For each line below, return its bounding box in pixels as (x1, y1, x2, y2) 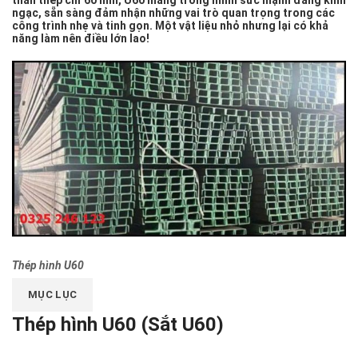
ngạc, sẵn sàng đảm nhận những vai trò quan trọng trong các (12, 6, 335, 19)
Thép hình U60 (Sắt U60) (12, 313, 224, 336)
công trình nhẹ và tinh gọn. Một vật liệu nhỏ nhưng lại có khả (12, 19, 328, 32)
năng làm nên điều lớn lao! (12, 32, 149, 45)
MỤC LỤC (28, 288, 78, 301)
